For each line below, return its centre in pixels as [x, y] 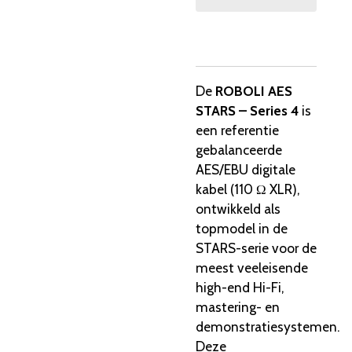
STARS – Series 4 [247, 110]
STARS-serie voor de [256, 247]
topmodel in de [242, 228]
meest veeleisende [252, 267]
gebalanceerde [239, 149]
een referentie [237, 130]
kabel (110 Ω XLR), [247, 189]
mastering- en [238, 306]
